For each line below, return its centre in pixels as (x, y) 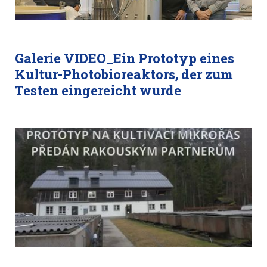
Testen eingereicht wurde (98, 90)
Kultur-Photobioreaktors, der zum (124, 74)
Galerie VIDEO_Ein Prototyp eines (125, 58)
